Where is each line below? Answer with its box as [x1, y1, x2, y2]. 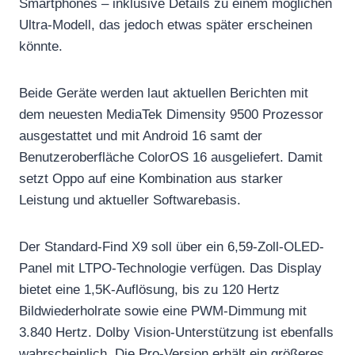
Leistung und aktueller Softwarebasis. [19, 192, 241, 208]
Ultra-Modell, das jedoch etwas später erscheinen [19, 17, 312, 32]
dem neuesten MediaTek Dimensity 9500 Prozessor [19, 106, 323, 122]
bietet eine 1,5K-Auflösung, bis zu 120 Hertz [19, 281, 280, 297]
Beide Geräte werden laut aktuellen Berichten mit [19, 85, 308, 101]
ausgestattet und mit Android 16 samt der [19, 128, 262, 143]
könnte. [19, 38, 63, 54]
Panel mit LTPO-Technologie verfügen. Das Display [19, 260, 322, 276]
